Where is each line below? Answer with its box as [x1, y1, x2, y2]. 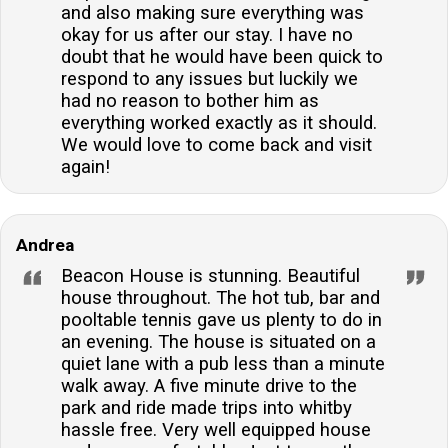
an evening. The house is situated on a [61, 331, 376, 354]
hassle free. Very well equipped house [61, 419, 371, 442]
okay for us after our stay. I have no [61, 24, 353, 47]
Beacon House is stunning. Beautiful [61, 265, 360, 288]
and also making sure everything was [61, 2, 364, 25]
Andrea [16, 235, 74, 256]
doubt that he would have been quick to [61, 46, 383, 69]
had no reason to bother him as [61, 90, 319, 113]
